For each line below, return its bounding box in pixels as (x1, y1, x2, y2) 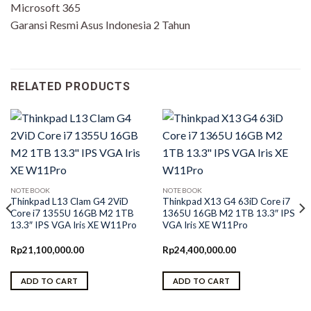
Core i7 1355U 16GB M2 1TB (10, 208, 134, 219)
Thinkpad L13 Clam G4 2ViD (10, 196, 128, 208)
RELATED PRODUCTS (10, 80, 131, 94)
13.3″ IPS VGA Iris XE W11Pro (10, 219, 137, 231)
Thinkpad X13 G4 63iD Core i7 (162, 196, 290, 208)
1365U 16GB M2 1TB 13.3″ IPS (162, 208, 295, 219)
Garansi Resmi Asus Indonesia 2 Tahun (10, 18, 190, 32)
